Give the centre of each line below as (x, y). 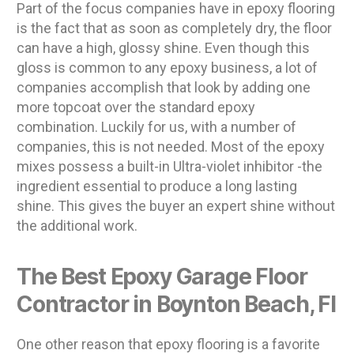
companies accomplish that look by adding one (164, 88)
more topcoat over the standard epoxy (136, 107)
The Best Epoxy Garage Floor (162, 277)
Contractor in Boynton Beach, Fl (176, 305)
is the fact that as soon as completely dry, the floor (174, 28)
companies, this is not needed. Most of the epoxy (171, 147)
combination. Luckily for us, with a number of (156, 127)
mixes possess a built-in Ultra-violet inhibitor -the (169, 167)
